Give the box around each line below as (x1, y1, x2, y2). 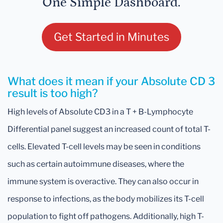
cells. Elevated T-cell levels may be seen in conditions (7, 142, 201, 152)
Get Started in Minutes (54, 30, 169, 44)
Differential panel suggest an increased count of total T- (7, 124, 211, 134)
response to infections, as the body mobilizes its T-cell (7, 194, 204, 204)
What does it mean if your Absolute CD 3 (7, 75, 215, 88)
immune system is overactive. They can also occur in (7, 177, 199, 187)
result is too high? (7, 87, 98, 100)
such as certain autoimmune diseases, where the (7, 159, 184, 169)
